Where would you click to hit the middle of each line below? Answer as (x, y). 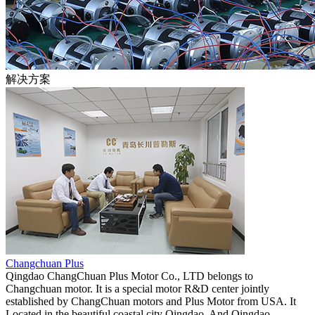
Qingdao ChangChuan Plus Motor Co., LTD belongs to (129, 276)
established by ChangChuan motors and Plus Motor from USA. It (151, 301)
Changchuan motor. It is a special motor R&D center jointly (137, 289)
